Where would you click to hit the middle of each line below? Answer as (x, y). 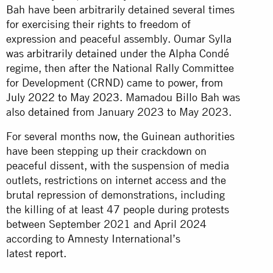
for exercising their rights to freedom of (98, 24)
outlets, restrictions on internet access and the (116, 180)
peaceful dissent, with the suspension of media (118, 165)
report (49, 253)
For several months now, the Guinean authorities (120, 136)
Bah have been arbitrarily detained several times (120, 9)
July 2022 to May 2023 (63, 97)
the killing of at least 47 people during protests (118, 209)
